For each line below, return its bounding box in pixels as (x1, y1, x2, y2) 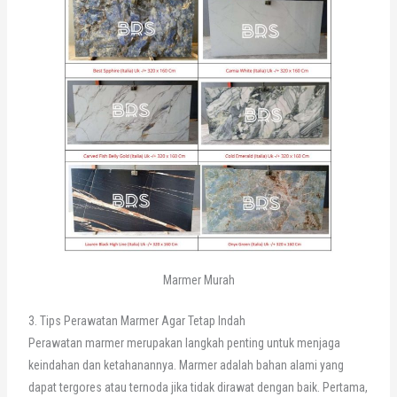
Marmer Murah (162, 273, 235, 288)
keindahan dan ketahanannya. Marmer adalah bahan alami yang (27, 358, 344, 373)
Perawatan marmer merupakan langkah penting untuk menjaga (27, 336, 340, 351)
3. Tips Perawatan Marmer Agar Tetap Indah (27, 314, 245, 329)
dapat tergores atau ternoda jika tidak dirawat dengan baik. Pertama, (27, 380, 368, 395)
